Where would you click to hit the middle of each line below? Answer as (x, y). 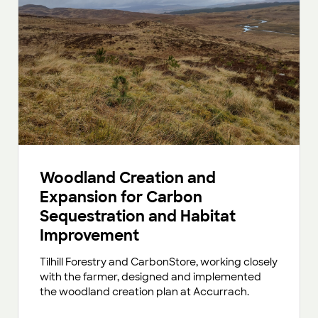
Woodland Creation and (128, 178)
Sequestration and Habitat (138, 216)
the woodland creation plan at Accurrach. (144, 292)
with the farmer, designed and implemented (150, 277)
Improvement (89, 236)
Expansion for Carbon (121, 197)
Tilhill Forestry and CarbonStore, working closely (159, 262)
